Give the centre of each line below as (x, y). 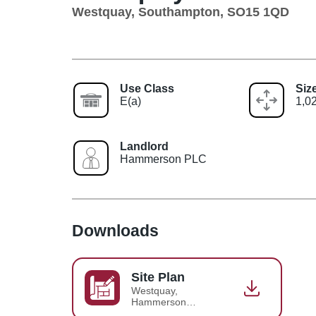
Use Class (147, 88)
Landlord (144, 146)
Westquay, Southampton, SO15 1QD (181, 12)
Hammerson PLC (163, 159)
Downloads (115, 231)
